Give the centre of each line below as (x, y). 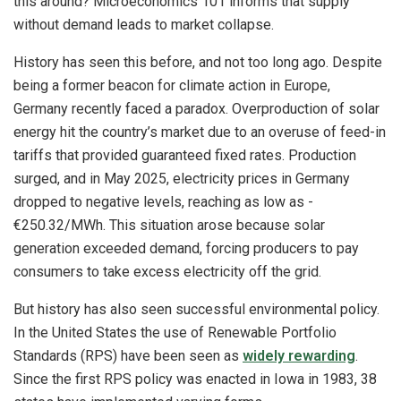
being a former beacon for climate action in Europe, (172, 86)
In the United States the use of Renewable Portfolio (175, 333)
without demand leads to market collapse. (145, 25)
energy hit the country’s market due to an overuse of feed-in (200, 132)
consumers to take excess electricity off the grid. (169, 272)
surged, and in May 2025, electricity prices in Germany (182, 179)
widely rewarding (299, 356)
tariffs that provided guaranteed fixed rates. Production (185, 156)
